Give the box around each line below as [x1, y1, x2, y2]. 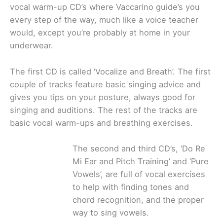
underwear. [10, 40, 53, 51]
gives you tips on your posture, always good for [10, 92, 195, 102]
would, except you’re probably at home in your [10, 28, 190, 38]
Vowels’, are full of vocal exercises [73, 169, 205, 179]
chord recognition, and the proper [73, 194, 204, 205]
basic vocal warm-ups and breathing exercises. [10, 117, 193, 128]
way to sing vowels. [73, 207, 149, 218]
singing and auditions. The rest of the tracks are [10, 105, 197, 115]
